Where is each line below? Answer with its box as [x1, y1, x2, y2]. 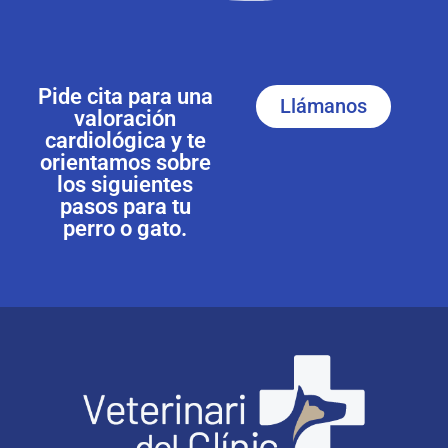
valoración [74, 104, 176, 131]
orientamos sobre [39, 148, 211, 175]
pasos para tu [59, 192, 191, 219]
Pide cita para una [37, 82, 213, 109]
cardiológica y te [44, 126, 206, 153]
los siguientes [57, 170, 193, 197]
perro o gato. [63, 214, 187, 241]
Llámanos [279, 94, 367, 118]
